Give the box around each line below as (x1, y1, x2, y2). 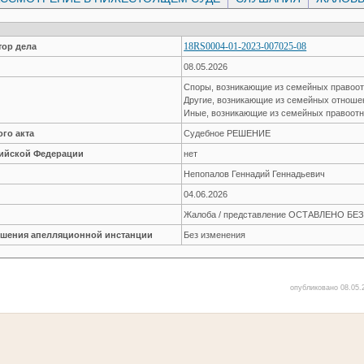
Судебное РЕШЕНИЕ (184, 128, 271, 138)
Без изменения (184, 229, 246, 240)
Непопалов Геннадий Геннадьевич (184, 168, 326, 179)
